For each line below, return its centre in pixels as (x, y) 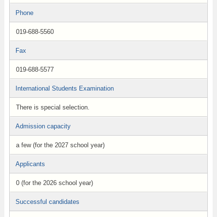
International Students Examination (64, 88)
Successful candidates (47, 202)
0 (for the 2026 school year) (54, 183)
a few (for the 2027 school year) (60, 145)
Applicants (30, 164)
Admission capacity (43, 126)
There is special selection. (53, 107)
